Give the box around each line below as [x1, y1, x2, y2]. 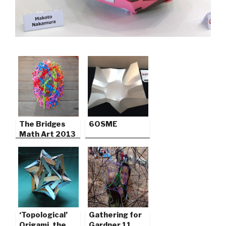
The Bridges [19, 120, 66, 129]
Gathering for [89, 210, 142, 220]
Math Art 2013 [19, 130, 76, 139]
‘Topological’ [19, 210, 68, 220]
